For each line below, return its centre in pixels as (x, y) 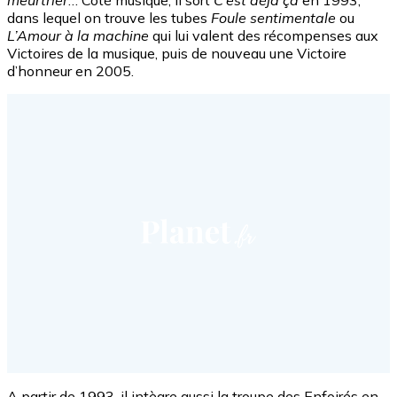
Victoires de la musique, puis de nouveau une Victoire (177, 53)
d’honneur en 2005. (70, 70)
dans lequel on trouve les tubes (109, 17)
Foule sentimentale (273, 17)
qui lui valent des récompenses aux (264, 35)
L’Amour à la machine (78, 35)
